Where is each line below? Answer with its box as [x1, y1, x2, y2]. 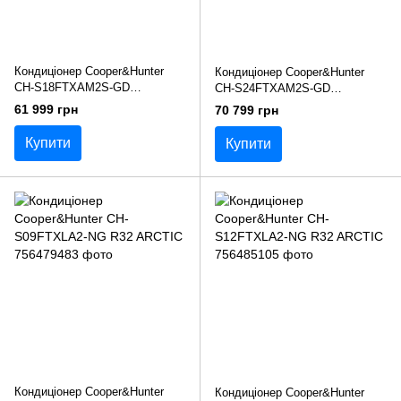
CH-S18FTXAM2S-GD [14, 80, 130, 94]
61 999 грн [14, 101, 78, 116]
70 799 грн [215, 102, 278, 117]
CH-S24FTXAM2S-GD [215, 81, 330, 95]
